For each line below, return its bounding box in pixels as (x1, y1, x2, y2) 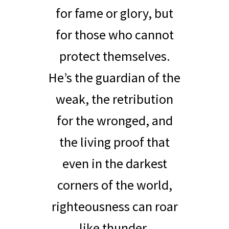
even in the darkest (62, 155, 167, 172)
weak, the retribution (56, 90, 173, 108)
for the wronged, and (56, 112, 173, 129)
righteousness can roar (51, 198, 178, 215)
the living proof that (59, 133, 170, 151)
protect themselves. (59, 48, 170, 65)
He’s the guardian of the (49, 69, 180, 86)
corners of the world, (57, 176, 172, 194)
